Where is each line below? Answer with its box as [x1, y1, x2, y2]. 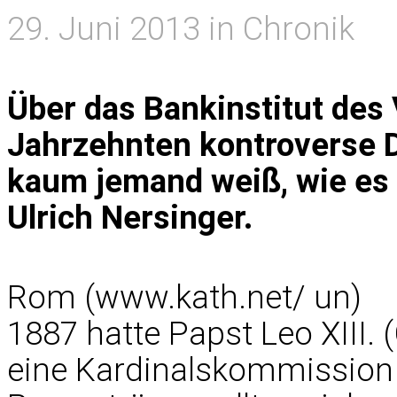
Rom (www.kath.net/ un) [7, 278, 362, 316]
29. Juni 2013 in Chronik [7, 10, 354, 48]
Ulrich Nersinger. [7, 198, 253, 237]
